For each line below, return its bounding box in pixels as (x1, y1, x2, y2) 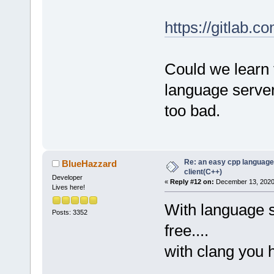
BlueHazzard (62, 158, 117, 169)
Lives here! (51, 183, 85, 191)
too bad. (164, 102, 220, 120)
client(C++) (183, 168, 222, 177)
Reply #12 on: (169, 178, 214, 186)
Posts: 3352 (51, 208, 87, 216)
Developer (51, 174, 83, 182)
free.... (164, 221, 209, 240)
